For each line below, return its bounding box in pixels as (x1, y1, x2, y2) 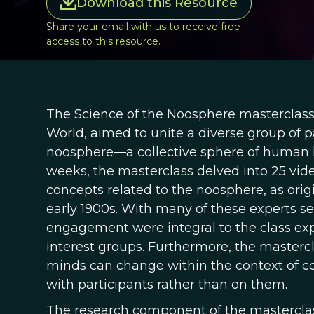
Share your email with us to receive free (46, 20, 240, 33)
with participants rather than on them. (46, 276, 287, 292)
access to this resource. (46, 34, 161, 48)
